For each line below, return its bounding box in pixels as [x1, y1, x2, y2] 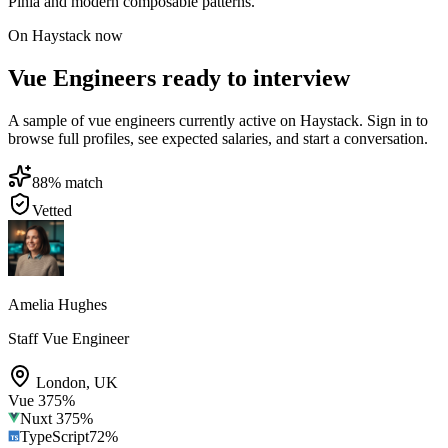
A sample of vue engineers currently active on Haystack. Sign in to [8, 111, 428, 129]
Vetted [32, 201, 72, 219]
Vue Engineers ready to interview [8, 64, 350, 91]
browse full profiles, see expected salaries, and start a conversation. [8, 129, 428, 147]
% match [48, 173, 103, 191]
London [36, 373, 86, 391]
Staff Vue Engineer [8, 329, 129, 347]
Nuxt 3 [20, 409, 64, 427]
